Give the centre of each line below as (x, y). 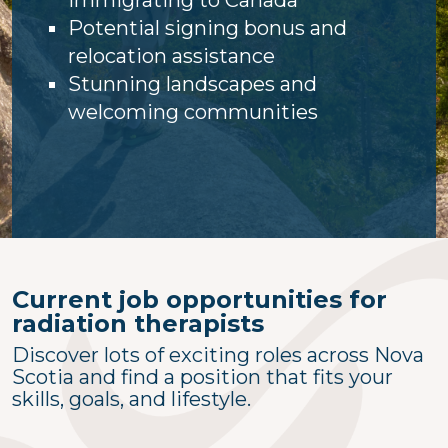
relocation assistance (171, 55)
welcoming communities (193, 111)
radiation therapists (138, 323)
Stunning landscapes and (192, 83)
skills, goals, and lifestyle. (134, 398)
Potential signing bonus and (207, 27)
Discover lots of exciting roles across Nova (218, 354)
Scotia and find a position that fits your (202, 376)
